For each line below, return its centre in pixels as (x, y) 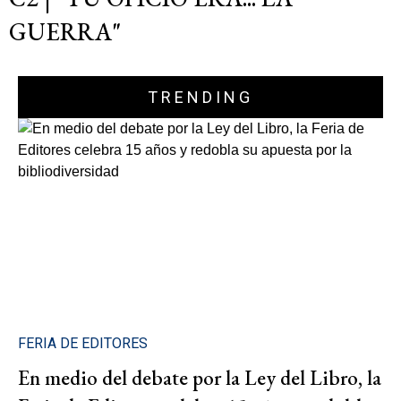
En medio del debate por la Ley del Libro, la (200, 377)
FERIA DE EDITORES (83, 343)
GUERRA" (65, 32)
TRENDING (200, 98)
